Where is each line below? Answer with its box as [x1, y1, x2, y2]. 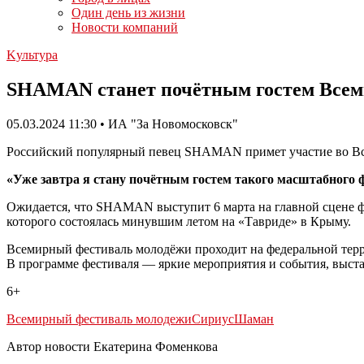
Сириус [192, 311, 234, 326]
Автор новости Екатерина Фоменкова [6, 339, 218, 353]
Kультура [6, 48, 58, 62]
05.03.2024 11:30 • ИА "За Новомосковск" [6, 116, 238, 131]
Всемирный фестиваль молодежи [6, 311, 192, 326]
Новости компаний [71, 20, 178, 34]
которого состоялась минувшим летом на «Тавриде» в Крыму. [6, 214, 351, 228]
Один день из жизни [71, 6, 185, 19]
